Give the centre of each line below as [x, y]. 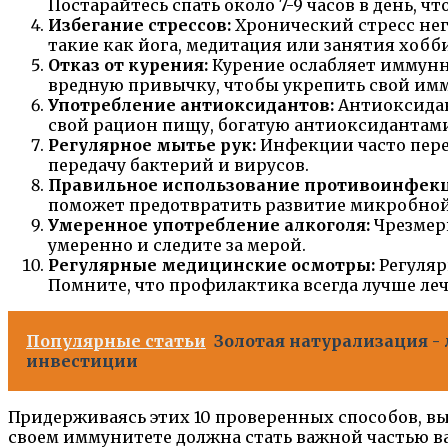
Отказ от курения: [128, 65]
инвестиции [82, 361]
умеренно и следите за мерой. [177, 245]
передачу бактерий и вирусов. [178, 165]
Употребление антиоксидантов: [191, 105]
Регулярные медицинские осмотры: [211, 265]
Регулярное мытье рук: [152, 145]
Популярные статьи [116, 341]
